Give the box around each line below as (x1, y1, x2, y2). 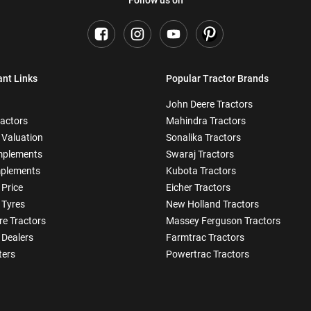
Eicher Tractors (166, 181, 230, 193)
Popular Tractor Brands (166, 72, 269, 84)
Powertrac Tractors (166, 248, 249, 260)
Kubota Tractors (166, 165, 236, 176)
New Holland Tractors (166, 198, 259, 210)
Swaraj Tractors (166, 148, 234, 160)
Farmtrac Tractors (166, 231, 244, 243)
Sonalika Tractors (166, 131, 241, 143)
